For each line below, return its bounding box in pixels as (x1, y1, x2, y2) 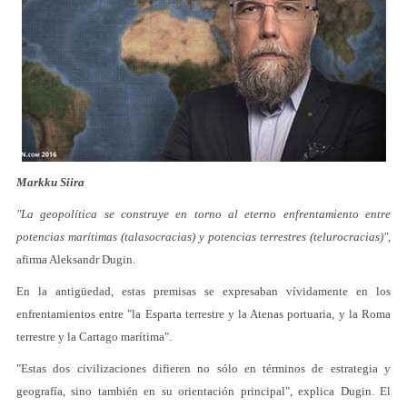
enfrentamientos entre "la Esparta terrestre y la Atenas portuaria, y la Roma (16, 307, 391, 321)
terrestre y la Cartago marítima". (16, 330, 172, 343)
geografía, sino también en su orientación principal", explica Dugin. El (16, 384, 391, 398)
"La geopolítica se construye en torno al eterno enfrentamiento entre (16, 207, 391, 221)
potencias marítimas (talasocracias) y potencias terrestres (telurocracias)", (16, 230, 391, 243)
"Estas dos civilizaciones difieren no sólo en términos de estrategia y (16, 362, 391, 375)
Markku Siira (16, 175, 84, 189)
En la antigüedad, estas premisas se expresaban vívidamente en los (16, 284, 391, 298)
